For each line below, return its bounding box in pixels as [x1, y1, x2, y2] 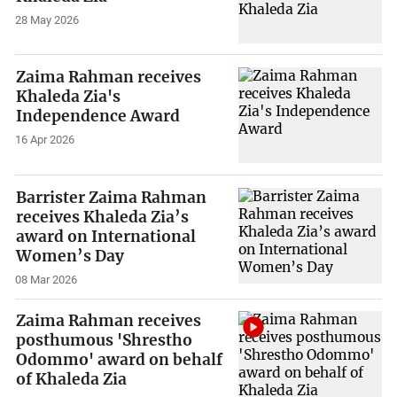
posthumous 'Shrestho [16, 331, 193, 351]
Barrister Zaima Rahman [16, 187, 207, 207]
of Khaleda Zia [16, 370, 128, 390]
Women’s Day [16, 245, 125, 266]
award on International [16, 226, 197, 246]
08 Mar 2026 [15, 272, 78, 286]
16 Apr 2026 [15, 133, 75, 147]
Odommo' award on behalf [16, 350, 223, 370]
